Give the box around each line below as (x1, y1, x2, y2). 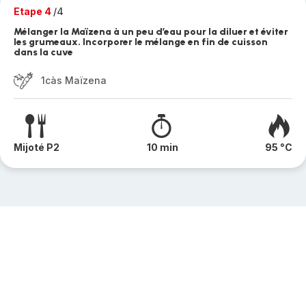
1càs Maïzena (41, 74, 107, 86)
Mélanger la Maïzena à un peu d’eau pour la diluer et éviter (14, 26, 288, 38)
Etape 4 (14, 5, 53, 17)
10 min (146, 141, 178, 153)
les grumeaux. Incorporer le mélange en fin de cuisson (14, 36, 268, 48)
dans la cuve (14, 46, 73, 58)
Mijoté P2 (14, 141, 59, 153)
